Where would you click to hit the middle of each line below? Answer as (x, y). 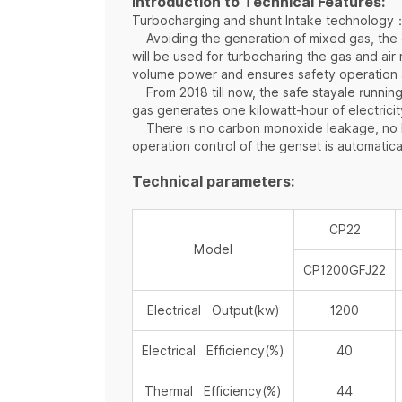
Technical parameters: (213, 183)
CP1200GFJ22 (345, 271)
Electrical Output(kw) (213, 311)
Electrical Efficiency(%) (213, 351)
